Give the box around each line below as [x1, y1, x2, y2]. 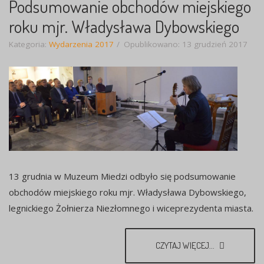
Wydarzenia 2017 [49, 39, 114, 50]
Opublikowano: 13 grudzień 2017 [124, 39, 247, 50]
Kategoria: [9, 39, 49, 50]
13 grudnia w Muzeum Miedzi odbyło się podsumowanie [9, 170, 236, 182]
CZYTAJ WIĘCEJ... [156, 239, 216, 251]
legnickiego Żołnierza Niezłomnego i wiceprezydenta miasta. [9, 202, 253, 214]
